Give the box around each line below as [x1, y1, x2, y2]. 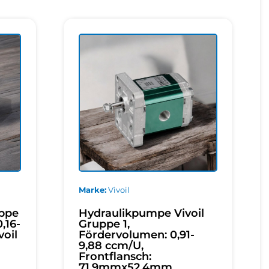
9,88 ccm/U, [79, 238, 144, 252]
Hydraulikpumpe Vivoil [79, 206, 205, 220]
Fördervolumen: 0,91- [79, 228, 195, 241]
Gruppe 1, [79, 217, 130, 231]
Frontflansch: [79, 249, 152, 263]
